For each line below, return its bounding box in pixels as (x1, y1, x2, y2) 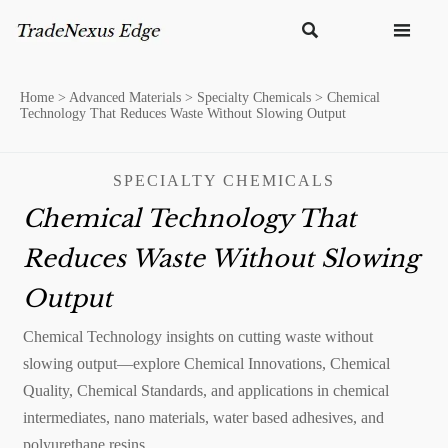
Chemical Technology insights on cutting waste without (22, 327, 373, 345)
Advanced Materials (69, 90, 181, 105)
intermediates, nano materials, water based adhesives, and (22, 408, 384, 426)
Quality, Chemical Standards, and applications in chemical (22, 381, 389, 399)
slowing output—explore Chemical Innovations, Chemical (22, 354, 390, 372)
